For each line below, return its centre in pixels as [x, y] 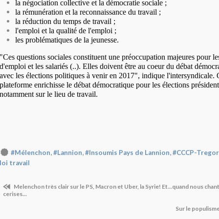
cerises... [15, 194]
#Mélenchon [31, 153]
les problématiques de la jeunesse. [67, 40]
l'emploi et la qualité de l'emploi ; [66, 31]
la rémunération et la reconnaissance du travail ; [88, 12]
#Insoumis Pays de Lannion [127, 153]
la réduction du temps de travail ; [65, 21]
